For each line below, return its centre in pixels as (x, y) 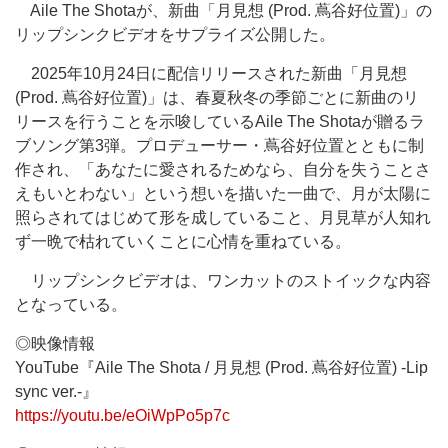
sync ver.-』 (56, 391)
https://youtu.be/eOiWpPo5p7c (122, 415)
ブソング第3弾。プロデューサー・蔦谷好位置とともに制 (219, 145)
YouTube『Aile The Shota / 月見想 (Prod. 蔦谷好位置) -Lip (221, 367)
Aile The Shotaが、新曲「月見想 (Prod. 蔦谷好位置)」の (223, 10)
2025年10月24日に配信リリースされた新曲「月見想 (211, 73)
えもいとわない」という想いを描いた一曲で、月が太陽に (223, 193)
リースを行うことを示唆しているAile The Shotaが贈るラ (220, 121)
